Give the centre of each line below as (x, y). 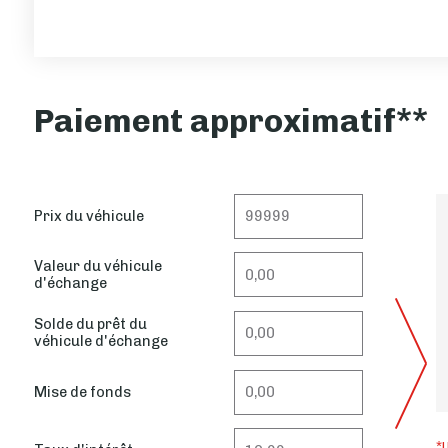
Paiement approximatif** (230, 120)
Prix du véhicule (88, 215)
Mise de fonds (82, 391)
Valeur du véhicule (97, 265)
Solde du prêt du (90, 324)
